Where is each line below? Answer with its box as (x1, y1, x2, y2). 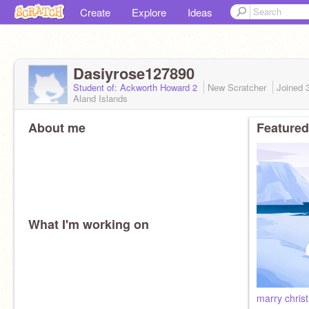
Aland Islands (73, 92, 128, 105)
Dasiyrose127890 (73, 62, 195, 84)
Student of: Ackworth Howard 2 (73, 81, 200, 94)
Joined (277, 81, 306, 94)
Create (80, 5, 110, 19)
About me (28, 119, 86, 137)
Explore (132, 5, 166, 19)
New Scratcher (208, 81, 269, 94)
